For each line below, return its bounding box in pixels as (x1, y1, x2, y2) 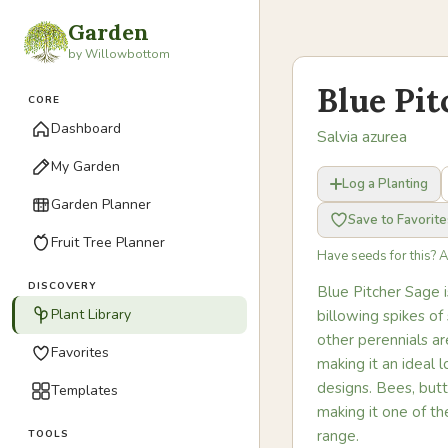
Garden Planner (51, 195, 151, 214)
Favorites (51, 343, 109, 362)
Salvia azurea (317, 126, 407, 148)
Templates (51, 381, 118, 400)
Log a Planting (342, 175, 428, 193)
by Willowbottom (68, 45, 170, 62)
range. (317, 426, 359, 446)
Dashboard (51, 119, 121, 138)
